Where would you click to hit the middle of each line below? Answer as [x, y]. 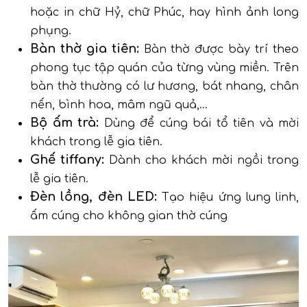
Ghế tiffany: [67, 160]
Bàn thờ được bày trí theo [219, 50]
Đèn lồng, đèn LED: [94, 197]
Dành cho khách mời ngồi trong [201, 161]
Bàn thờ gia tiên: [85, 49]
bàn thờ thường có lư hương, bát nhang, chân [164, 87]
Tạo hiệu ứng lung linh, [228, 198]
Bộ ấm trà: [64, 123]
